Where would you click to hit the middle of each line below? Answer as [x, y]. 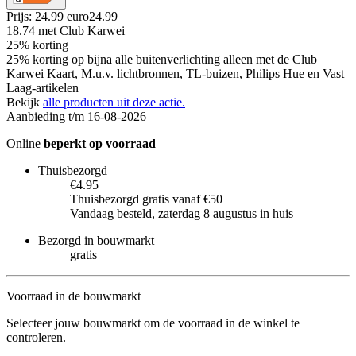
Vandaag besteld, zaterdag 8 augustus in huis [182, 213]
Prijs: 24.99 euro [48, 16]
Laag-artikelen [43, 87]
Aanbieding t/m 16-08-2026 [76, 116]
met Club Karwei [81, 30]
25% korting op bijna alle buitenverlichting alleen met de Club [162, 59]
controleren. [36, 337]
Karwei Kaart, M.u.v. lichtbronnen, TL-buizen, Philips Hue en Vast [175, 73]
